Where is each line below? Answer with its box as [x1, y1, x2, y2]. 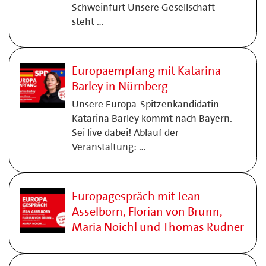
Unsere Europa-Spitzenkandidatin [71, 97, 219, 110]
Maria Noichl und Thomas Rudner [71, 219, 244, 235]
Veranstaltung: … [71, 140, 145, 153]
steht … [71, 15, 103, 28]
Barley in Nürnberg [71, 78, 168, 94]
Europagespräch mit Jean [71, 188, 201, 204]
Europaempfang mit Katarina [71, 63, 221, 78]
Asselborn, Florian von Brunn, [71, 204, 223, 219]
